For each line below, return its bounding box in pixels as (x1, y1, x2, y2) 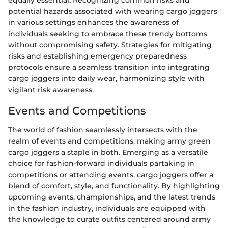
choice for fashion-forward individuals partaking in (8, 159, 194, 168)
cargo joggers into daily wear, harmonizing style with (8, 73, 205, 83)
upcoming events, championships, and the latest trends (8, 192, 215, 202)
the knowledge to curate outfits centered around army (8, 215, 211, 224)
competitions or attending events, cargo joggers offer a (8, 170, 213, 179)
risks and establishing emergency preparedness (8, 51, 187, 61)
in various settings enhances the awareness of (8, 17, 179, 27)
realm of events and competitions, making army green (8, 136, 211, 146)
